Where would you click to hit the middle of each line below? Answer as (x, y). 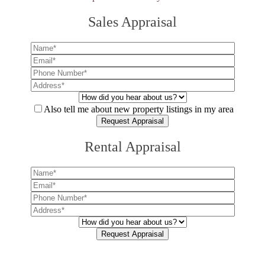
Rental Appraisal (132, 146)
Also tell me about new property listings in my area (138, 109)
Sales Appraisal (132, 22)
